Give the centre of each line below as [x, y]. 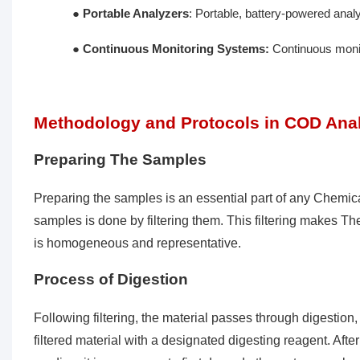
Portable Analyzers [135, 14]
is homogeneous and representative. [137, 243]
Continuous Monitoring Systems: [176, 49]
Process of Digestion [110, 280]
